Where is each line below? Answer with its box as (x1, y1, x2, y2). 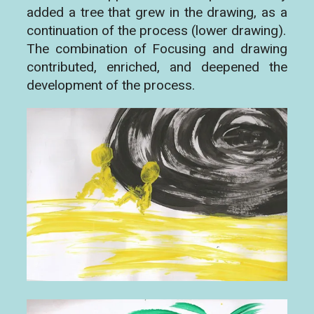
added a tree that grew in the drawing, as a (27, 3, 287, 23)
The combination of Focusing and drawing (27, 39, 287, 60)
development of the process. (27, 76, 196, 96)
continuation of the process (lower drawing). (27, 21, 287, 41)
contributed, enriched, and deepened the (27, 57, 287, 78)
